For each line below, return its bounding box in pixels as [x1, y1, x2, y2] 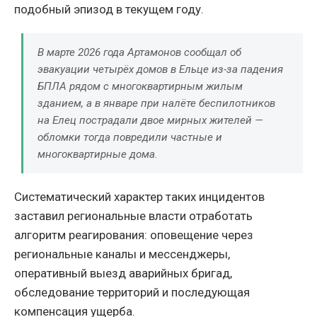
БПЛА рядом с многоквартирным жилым [38, 80, 243, 93]
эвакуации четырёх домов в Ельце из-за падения [38, 63, 283, 76]
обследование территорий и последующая [14, 285, 250, 300]
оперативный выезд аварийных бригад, [14, 266, 232, 281]
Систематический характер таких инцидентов [14, 190, 265, 204]
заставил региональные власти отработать [14, 209, 253, 224]
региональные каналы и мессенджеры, [14, 247, 230, 262]
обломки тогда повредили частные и [38, 131, 222, 144]
